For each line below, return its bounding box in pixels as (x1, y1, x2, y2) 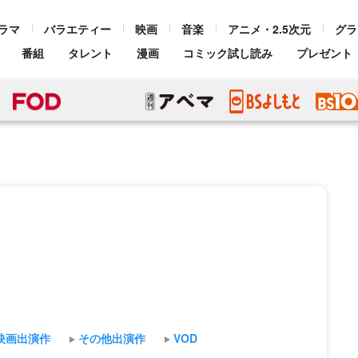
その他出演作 (78, 330, 145, 346)
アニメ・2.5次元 (228, 21, 311, 37)
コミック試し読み (183, 45, 272, 61)
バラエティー (44, 21, 111, 37)
